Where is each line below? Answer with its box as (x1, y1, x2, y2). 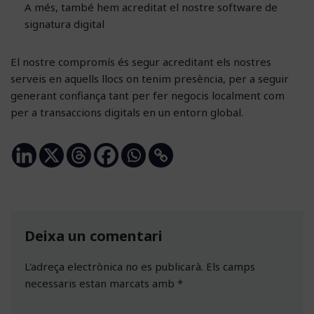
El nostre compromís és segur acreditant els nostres (11, 54, 271, 69)
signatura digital (25, 16, 104, 31)
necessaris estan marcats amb (25, 275, 177, 290)
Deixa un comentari (25, 226, 163, 245)
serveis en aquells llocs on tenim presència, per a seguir (11, 71, 289, 86)
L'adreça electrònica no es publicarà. (25, 259, 203, 273)
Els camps (206, 259, 255, 273)
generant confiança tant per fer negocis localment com (11, 88, 285, 102)
